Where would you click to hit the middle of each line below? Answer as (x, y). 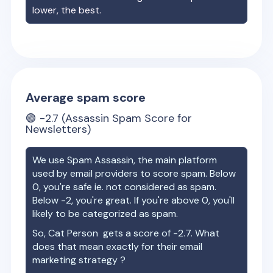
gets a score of (136, 233)
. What (205, 233)
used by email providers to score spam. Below (134, 173)
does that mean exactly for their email (118, 246)
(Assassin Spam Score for (126, 118)
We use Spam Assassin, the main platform (125, 160)
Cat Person (73, 233)
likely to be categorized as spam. (105, 214)
